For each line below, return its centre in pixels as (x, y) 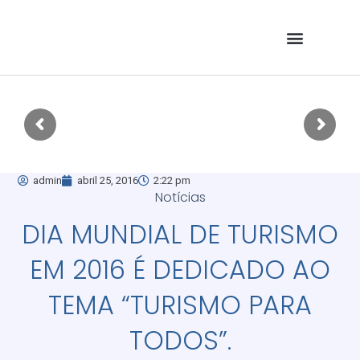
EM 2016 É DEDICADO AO (180, 269)
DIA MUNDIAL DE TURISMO (180, 234)
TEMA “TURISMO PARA (180, 305)
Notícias (180, 197)
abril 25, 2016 (108, 180)
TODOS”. (180, 340)
